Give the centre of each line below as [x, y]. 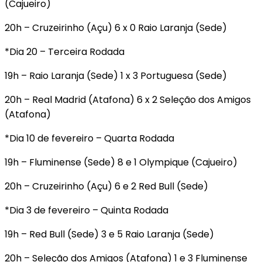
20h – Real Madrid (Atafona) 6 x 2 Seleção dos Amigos [128, 99]
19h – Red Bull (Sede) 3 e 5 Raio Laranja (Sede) [109, 234]
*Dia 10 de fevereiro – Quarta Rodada [89, 138]
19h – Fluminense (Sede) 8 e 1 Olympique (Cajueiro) [121, 162]
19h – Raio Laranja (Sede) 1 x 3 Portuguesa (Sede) [116, 75]
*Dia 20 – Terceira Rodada [65, 51]
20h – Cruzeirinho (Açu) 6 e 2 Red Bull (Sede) [106, 186]
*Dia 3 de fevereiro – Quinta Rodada [87, 210]
